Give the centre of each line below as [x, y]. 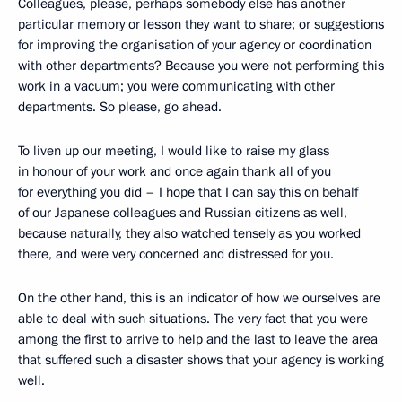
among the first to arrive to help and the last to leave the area [198, 339]
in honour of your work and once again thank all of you [175, 171]
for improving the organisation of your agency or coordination [195, 45]
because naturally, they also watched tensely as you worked [189, 233]
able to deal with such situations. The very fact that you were [193, 319]
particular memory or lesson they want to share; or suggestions [201, 24]
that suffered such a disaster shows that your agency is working [201, 360]
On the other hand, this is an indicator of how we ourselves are [199, 298]
